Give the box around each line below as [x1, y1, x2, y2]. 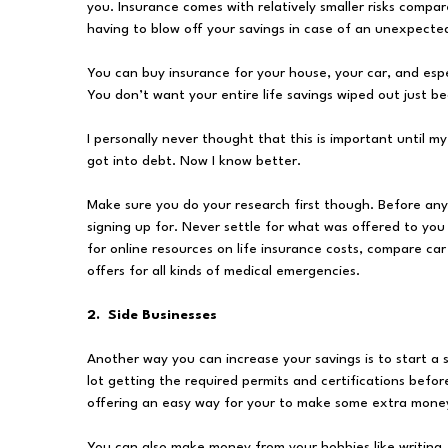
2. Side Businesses [87, 308, 217, 322]
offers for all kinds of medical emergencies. [87, 264, 360, 278]
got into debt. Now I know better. [87, 154, 301, 168]
